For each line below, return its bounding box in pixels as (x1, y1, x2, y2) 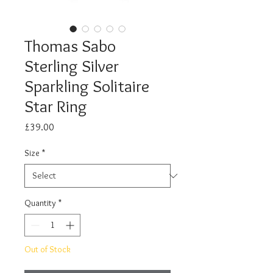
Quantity (24, 197, 56, 208)
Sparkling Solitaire (24, 76, 149, 96)
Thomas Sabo (24, 35, 116, 56)
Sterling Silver (24, 55, 119, 76)
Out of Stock (24, 244, 71, 255)
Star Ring (24, 96, 87, 116)
